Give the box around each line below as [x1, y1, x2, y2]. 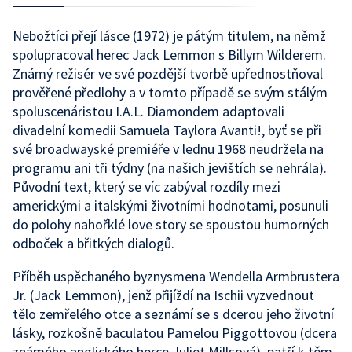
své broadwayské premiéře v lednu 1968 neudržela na [13, 140, 324, 158]
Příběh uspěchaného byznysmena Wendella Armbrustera [13, 267, 339, 285]
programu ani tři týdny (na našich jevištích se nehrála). [13, 159, 327, 177]
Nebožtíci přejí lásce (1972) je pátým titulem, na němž [13, 27, 326, 45]
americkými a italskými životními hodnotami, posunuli [13, 196, 328, 214]
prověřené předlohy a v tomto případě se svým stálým [13, 83, 328, 101]
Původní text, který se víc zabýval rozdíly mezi [13, 178, 280, 196]
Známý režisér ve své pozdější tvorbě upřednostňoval [13, 64, 323, 82]
